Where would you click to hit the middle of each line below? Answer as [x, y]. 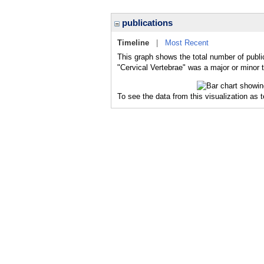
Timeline [133, 43]
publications [146, 23]
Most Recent [187, 43]
